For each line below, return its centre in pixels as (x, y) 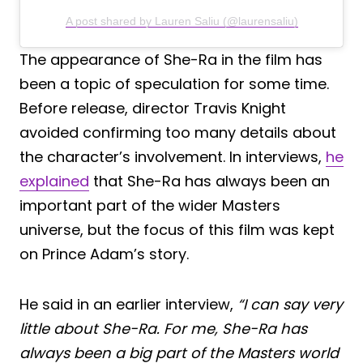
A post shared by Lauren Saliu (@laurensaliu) (181, 21)
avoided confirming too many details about (178, 132)
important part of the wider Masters (150, 205)
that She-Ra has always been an (209, 181)
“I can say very (290, 304)
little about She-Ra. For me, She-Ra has (163, 328)
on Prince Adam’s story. (104, 254)
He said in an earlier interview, (128, 304)
